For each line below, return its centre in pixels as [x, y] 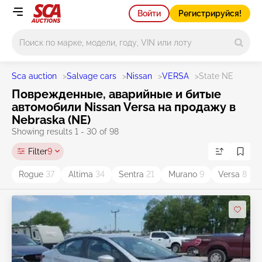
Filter [38, 151]
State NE [216, 76]
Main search [37, 35]
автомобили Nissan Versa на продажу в [124, 107]
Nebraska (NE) [51, 120]
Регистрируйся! [210, 13]
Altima [82, 174]
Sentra [132, 174]
